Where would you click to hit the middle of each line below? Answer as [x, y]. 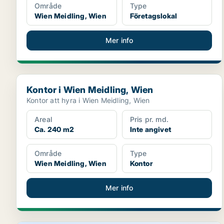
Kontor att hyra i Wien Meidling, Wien [88, 100]
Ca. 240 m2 [54, 129]
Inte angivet [150, 129]
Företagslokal [153, 16]
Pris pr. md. [149, 119]
